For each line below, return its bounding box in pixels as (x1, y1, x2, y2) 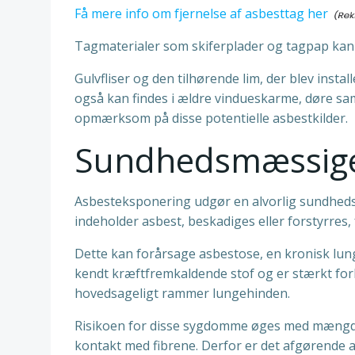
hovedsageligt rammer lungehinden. (74, 284, 290, 302)
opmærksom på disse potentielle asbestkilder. (74, 109, 348, 127)
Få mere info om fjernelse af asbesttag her (74, 5, 328, 22)
